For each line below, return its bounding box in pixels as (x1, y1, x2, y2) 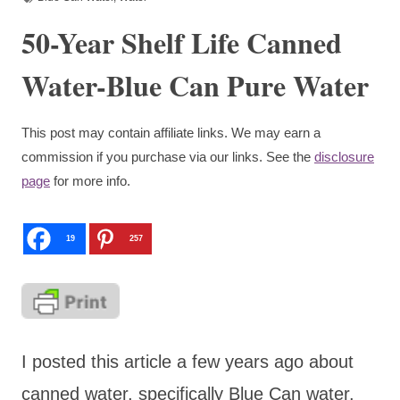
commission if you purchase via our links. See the (21, 148, 314, 164)
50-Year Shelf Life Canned (21, 21, 342, 63)
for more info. (50, 172, 130, 188)
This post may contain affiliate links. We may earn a (21, 124, 321, 140)
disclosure (314, 148, 374, 164)
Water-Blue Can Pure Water (21, 63, 369, 106)
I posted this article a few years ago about (21, 351, 354, 371)
